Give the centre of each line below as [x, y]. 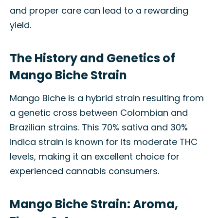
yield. [20, 25]
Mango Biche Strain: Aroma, [94, 204]
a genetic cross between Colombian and [99, 113]
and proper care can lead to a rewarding [99, 10]
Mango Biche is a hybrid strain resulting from [107, 98]
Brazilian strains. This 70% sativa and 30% [99, 127]
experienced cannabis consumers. [84, 171]
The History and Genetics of [92, 58]
